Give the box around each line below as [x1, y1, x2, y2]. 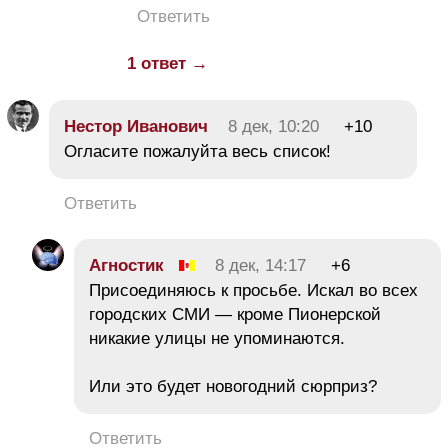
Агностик [89, 255, 164, 275]
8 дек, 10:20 [228, 116, 319, 136]
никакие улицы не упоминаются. [89, 328, 345, 348]
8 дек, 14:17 [215, 255, 306, 275]
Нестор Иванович [64, 116, 208, 136]
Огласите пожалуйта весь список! [64, 141, 331, 161]
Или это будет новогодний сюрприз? [89, 376, 377, 396]
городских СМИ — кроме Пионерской [89, 304, 381, 324]
